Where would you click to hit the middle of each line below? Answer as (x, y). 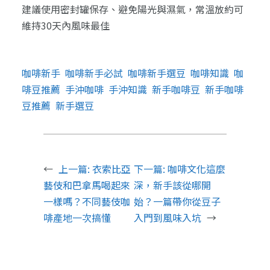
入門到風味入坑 (167, 218)
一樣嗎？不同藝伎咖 (86, 202)
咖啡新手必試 (94, 73)
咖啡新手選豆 (156, 73)
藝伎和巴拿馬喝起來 (86, 185)
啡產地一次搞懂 (77, 218)
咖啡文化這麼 (196, 169)
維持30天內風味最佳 (65, 25)
